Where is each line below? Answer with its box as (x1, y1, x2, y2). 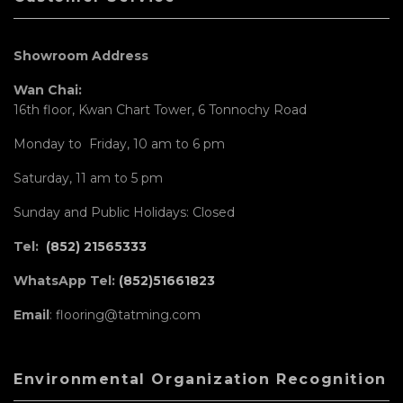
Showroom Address (13, 47, 148, 64)
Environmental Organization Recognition (13, 370, 387, 388)
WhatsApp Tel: (13, 272, 119, 289)
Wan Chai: (13, 81, 82, 98)
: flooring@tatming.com (49, 306, 201, 323)
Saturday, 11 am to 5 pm (13, 169, 163, 186)
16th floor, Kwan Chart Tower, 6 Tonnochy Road (13, 101, 307, 118)
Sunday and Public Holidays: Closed (13, 203, 235, 220)
